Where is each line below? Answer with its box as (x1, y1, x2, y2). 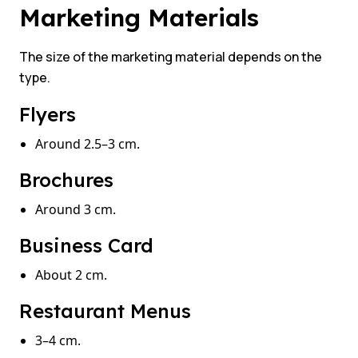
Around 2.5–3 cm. (35, 135, 143, 153)
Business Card (19, 233, 153, 258)
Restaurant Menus (19, 299, 197, 324)
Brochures (19, 168, 119, 193)
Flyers (19, 102, 76, 127)
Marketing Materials (19, 2, 266, 34)
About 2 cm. (35, 266, 110, 284)
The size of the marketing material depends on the (19, 48, 322, 66)
